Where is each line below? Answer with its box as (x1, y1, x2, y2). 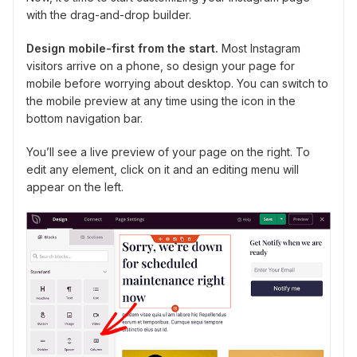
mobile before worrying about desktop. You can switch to (26, 76, 328, 90)
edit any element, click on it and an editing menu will (26, 162, 299, 176)
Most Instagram (218, 41, 300, 55)
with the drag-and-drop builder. (26, 7, 191, 22)
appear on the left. (26, 179, 124, 194)
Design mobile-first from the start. (26, 41, 218, 55)
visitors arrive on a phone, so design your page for (26, 58, 295, 73)
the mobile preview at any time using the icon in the (26, 93, 296, 108)
